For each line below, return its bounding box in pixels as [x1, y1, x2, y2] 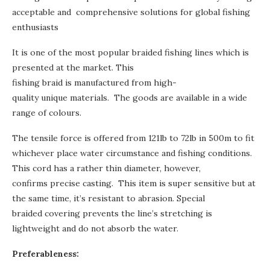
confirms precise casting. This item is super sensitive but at [12, 178, 256, 189]
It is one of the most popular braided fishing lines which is [12, 47, 249, 58]
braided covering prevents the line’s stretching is [12, 208, 212, 219]
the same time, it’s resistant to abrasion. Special [12, 193, 205, 204]
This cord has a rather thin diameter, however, [12, 163, 201, 174]
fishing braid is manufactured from [12, 77, 154, 89]
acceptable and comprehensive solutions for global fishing [12, 7, 250, 18]
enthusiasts [12, 22, 58, 33]
